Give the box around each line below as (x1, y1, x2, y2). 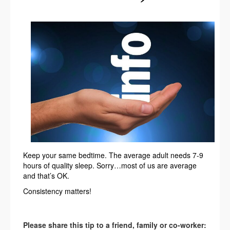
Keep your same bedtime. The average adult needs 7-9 (23, 149, 203, 160)
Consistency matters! (23, 185, 91, 196)
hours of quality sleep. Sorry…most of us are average (23, 160, 197, 170)
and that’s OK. (23, 170, 69, 181)
